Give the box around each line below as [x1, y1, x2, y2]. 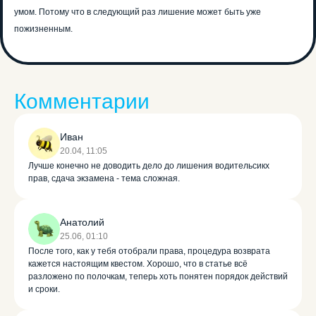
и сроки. [28, 284, 60, 295]
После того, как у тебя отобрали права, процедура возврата [28, 246, 270, 257]
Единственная [28, 290, 122, 306]
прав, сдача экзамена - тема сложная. [28, 174, 180, 184]
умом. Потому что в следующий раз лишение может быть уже [14, 7, 261, 18]
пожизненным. [14, 24, 73, 35]
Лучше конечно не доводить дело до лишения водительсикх [28, 161, 269, 171]
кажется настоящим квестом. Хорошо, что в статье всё [28, 259, 248, 269]
